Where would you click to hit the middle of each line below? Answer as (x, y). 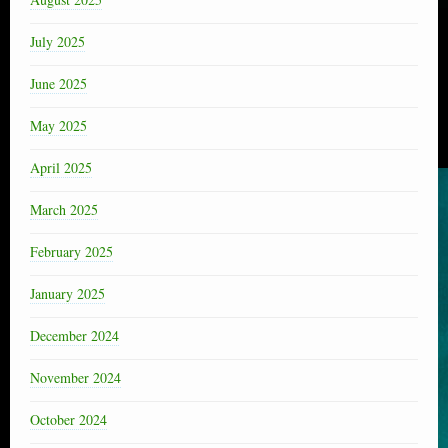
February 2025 (71, 251)
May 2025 (58, 125)
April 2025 (61, 167)
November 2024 (75, 377)
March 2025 (64, 209)
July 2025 (57, 41)
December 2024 (74, 335)
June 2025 (58, 83)
